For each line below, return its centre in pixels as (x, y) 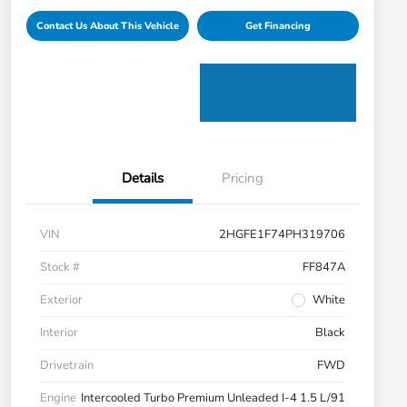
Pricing (243, 179)
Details (143, 179)
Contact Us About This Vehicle (107, 26)
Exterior (61, 300)
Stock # (60, 268)
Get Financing (278, 26)
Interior (59, 333)
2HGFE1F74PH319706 (282, 235)
